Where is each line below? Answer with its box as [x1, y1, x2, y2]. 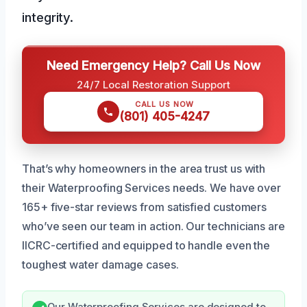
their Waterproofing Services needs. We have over [22, 180, 282, 195]
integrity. [22, 9, 74, 25]
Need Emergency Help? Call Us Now [47, 57, 260, 73]
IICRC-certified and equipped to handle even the [22, 238, 271, 252]
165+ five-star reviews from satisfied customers [22, 199, 267, 214]
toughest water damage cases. [22, 257, 179, 271]
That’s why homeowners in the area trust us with [22, 161, 266, 175]
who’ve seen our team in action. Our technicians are [22, 219, 285, 233]
